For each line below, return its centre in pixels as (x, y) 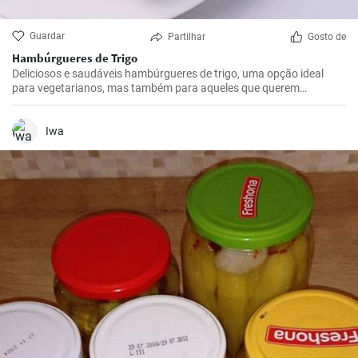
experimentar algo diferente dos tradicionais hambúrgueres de (165, 102)
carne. (28, 117)
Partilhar (186, 37)
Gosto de (327, 37)
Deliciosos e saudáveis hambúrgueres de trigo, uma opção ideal (168, 74)
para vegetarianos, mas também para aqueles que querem (156, 88)
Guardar (47, 36)
